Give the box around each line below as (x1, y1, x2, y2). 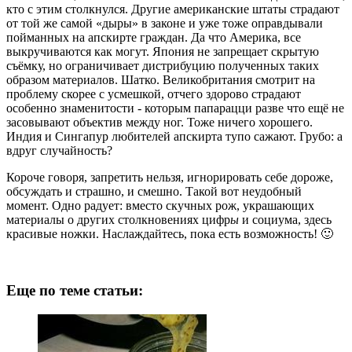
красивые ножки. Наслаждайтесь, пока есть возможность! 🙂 (6, 226, 333, 240)
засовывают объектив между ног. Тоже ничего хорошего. (6, 115, 313, 129)
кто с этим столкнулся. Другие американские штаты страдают (6, 2, 339, 16)
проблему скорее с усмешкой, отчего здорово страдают (6, 86, 301, 101)
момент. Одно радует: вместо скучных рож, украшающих (6, 198, 314, 212)
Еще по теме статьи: (6, 282, 143, 299)
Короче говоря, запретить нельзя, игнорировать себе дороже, (6, 170, 333, 184)
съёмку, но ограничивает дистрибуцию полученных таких (6, 58, 319, 72)
